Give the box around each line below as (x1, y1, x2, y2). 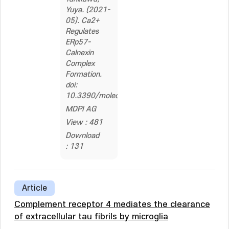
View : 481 (65, 118, 103, 127)
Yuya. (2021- (65, 6, 110, 14)
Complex (65, 59, 95, 68)
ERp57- (65, 38, 90, 47)
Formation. (65, 70, 102, 79)
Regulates (65, 27, 99, 36)
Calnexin (65, 49, 94, 57)
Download (65, 131, 99, 140)
